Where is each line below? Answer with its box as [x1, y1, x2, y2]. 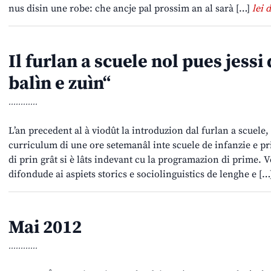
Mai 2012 [8, 216, 82, 240]
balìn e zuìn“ [8, 72, 111, 96]
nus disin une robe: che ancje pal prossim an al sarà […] [8, 2, 252, 15]
